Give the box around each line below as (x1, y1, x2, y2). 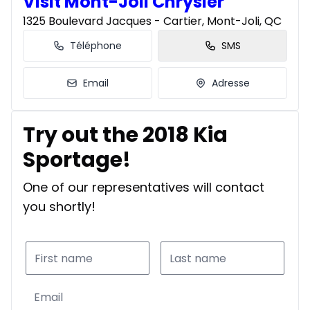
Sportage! (23, 145, 131, 175)
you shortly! (23, 198, 95, 216)
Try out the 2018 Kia (23, 120, 228, 150)
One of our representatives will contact (23, 179, 264, 197)
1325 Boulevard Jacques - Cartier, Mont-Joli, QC (23, 13, 282, 30)
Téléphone (70, 39, 122, 53)
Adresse (212, 76, 250, 91)
